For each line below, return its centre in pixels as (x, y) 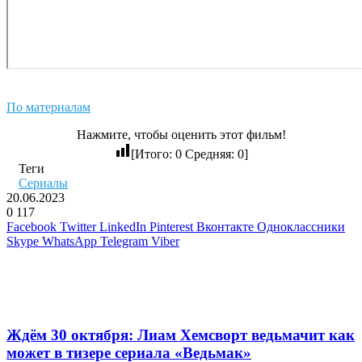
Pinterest (171, 226)
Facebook (32, 226)
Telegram (124, 241)
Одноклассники (301, 226)
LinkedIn (123, 226)
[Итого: (153, 154)
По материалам (48, 107)
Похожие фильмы (69, 272)
